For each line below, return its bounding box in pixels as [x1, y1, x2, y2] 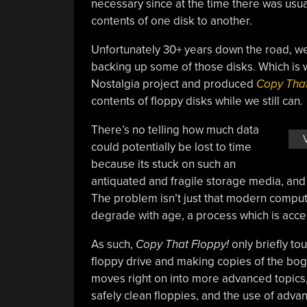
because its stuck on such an [90, 157, 236, 171]
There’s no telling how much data [90, 123, 259, 137]
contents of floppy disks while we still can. [90, 94, 303, 108]
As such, [90, 237, 133, 251]
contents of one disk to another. [90, 14, 252, 28]
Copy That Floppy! [132, 237, 229, 251]
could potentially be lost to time [90, 140, 251, 154]
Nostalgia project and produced [90, 77, 256, 91]
